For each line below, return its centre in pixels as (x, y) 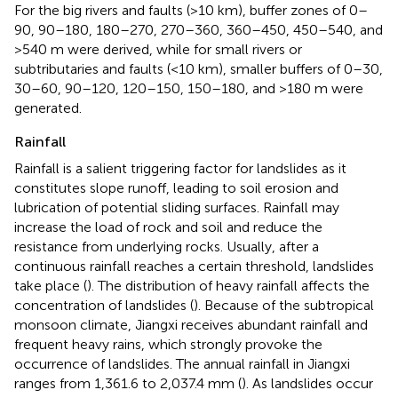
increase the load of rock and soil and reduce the (168, 227)
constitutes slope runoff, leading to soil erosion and (176, 187)
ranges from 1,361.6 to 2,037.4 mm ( (128, 383)
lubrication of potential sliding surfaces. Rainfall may (177, 207)
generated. (48, 107)
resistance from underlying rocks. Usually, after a (167, 246)
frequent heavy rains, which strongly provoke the (168, 344)
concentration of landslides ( (104, 305)
